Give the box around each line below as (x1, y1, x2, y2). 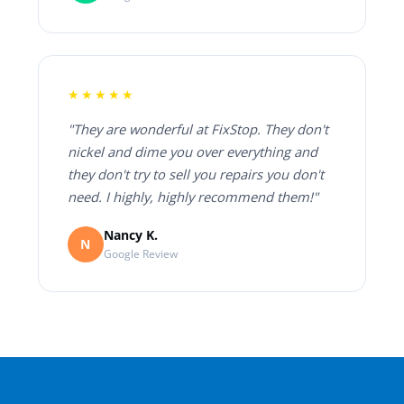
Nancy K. (103, 226, 158, 244)
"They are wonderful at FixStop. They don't (67, 119, 328, 138)
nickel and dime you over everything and (67, 142, 317, 161)
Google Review (103, 246, 178, 262)
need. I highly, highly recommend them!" (67, 187, 318, 206)
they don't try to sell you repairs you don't (67, 164, 324, 183)
